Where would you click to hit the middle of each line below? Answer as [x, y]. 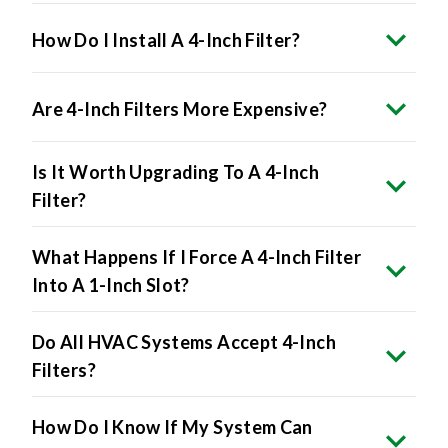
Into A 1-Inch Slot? [111, 250]
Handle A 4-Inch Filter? [129, 420]
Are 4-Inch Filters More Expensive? [180, 74]
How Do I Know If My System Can [172, 392]
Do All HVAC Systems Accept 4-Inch [184, 307]
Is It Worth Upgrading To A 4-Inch [175, 137]
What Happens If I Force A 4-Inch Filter [197, 222]
